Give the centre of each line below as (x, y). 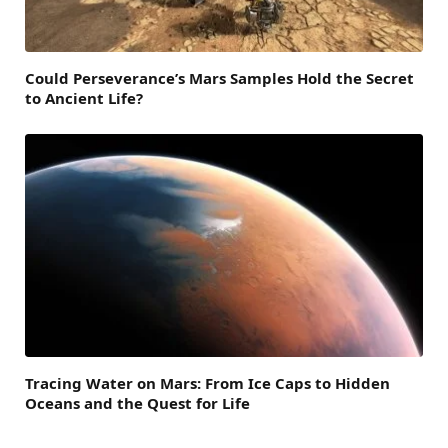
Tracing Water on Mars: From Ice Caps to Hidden (207, 383)
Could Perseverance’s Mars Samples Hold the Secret (219, 77)
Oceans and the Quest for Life (137, 403)
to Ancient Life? (84, 97)
